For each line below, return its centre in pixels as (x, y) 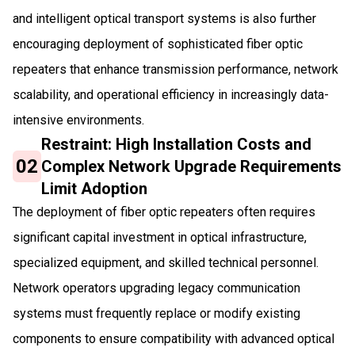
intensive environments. (78, 120)
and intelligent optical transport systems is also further (164, 18)
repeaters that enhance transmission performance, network (176, 69)
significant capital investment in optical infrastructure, (160, 237)
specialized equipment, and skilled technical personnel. (166, 262)
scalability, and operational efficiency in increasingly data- (171, 94)
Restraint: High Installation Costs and (177, 144)
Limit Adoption (95, 188)
